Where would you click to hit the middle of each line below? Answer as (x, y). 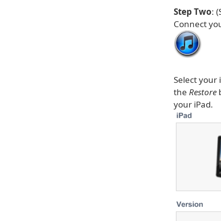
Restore (203, 92)
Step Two (193, 12)
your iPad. (193, 104)
